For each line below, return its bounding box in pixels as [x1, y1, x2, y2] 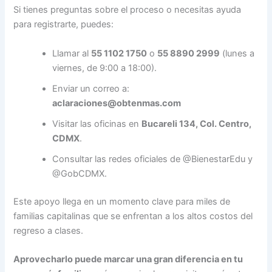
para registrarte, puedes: [13, 19, 114, 30]
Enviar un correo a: [52, 83, 130, 94]
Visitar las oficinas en [52, 118, 142, 129]
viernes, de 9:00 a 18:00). [52, 62, 157, 73]
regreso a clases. [13, 225, 84, 236]
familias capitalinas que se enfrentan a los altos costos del [13, 210, 253, 222]
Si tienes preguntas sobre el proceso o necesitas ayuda [13, 4, 242, 16]
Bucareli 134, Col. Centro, [141, 118, 252, 129]
